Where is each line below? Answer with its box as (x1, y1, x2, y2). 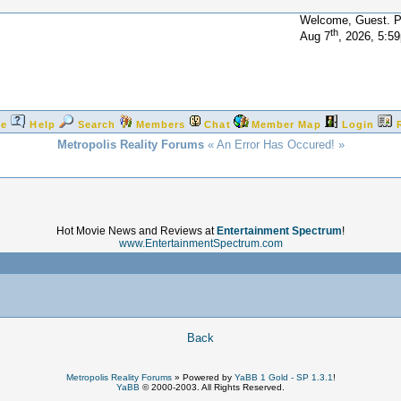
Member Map (251, 119, 321, 130)
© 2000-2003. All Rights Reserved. (140, 382, 285, 392)
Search (77, 119, 116, 130)
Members (135, 119, 186, 130)
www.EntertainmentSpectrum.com (118, 237, 283, 250)
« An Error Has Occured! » (203, 138, 345, 151)
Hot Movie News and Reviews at (56, 225, 217, 237)
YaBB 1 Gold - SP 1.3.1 (234, 372, 333, 382)
